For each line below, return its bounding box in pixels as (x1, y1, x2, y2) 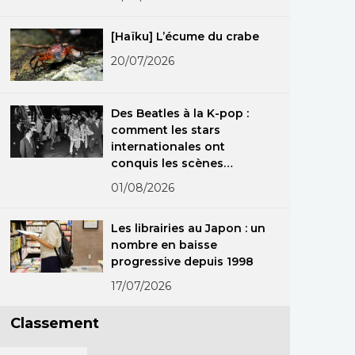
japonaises (111, 172, 176, 187)
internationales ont (111, 139, 226, 154)
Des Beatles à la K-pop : (111, 105, 249, 120)
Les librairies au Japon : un (111, 220, 265, 235)
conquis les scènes (111, 155, 224, 170)
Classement (10, 314, 99, 332)
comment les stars (111, 122, 221, 137)
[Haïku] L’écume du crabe (111, 29, 259, 44)
